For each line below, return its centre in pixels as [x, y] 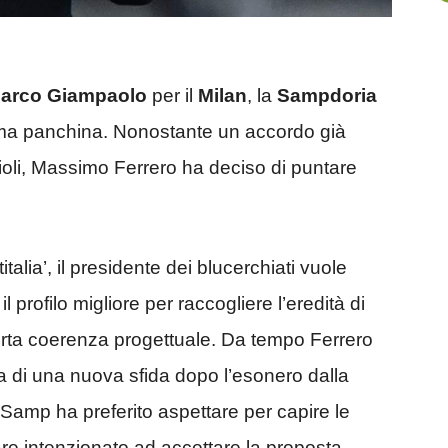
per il [172, 95]
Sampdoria [327, 95]
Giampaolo [97, 95]
